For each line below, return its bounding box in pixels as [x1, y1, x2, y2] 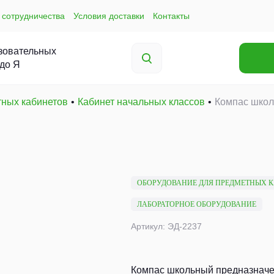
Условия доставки [73, 10, 144, 21]
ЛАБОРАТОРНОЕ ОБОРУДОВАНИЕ [137, 200, 256, 209]
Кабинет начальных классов [78, 97, 205, 107]
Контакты [153, 10, 190, 21]
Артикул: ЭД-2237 [131, 221, 202, 231]
